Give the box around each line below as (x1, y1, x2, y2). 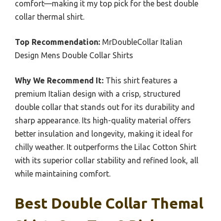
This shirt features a (104, 75, 178, 85)
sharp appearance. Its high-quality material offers (15, 115, 191, 125)
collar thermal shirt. (15, 12, 84, 21)
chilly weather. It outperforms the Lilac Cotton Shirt (15, 142, 196, 151)
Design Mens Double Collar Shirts (15, 50, 133, 60)
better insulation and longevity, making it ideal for (15, 129, 193, 138)
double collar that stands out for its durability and (15, 102, 195, 111)
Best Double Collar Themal (15, 194, 203, 212)
